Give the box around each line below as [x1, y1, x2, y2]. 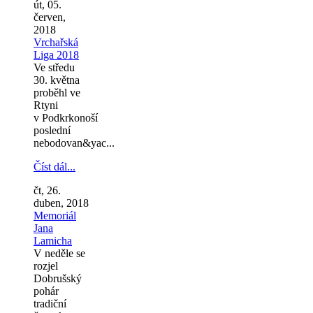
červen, [34, 10, 66, 23]
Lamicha [34, 234, 72, 247]
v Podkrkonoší [34, 111, 98, 124]
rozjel [34, 259, 58, 272]
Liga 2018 [34, 48, 79, 61]
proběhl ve [34, 86, 80, 99]
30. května [34, 73, 80, 86]
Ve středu [34, 61, 75, 73]
